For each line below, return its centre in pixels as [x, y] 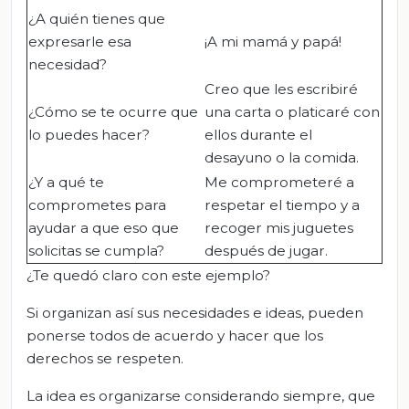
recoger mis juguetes [279, 227]
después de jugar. [266, 250]
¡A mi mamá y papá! [273, 41]
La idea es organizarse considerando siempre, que [201, 395]
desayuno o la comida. [282, 157]
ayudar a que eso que [104, 227]
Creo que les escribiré [281, 89]
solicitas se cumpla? [96, 250]
